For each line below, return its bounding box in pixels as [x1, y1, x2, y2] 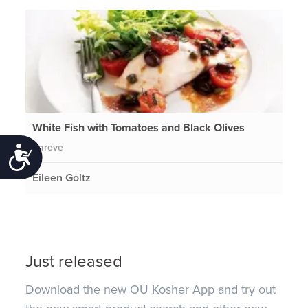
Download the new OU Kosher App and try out [25, 282, 276, 298]
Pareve [32, 141, 64, 153]
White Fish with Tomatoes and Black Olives [32, 120, 245, 135]
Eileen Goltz [32, 170, 91, 185]
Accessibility [33, 146, 114, 165]
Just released [25, 252, 123, 272]
